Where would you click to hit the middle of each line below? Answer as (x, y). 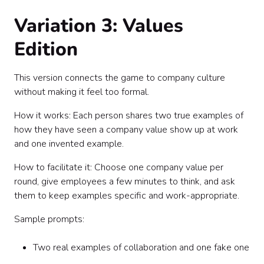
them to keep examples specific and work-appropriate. (127, 196)
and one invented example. (69, 144)
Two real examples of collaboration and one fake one (141, 247)
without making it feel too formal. (82, 92)
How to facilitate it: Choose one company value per (119, 167)
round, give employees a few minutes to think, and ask (125, 181)
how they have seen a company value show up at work (126, 130)
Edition (46, 49)
